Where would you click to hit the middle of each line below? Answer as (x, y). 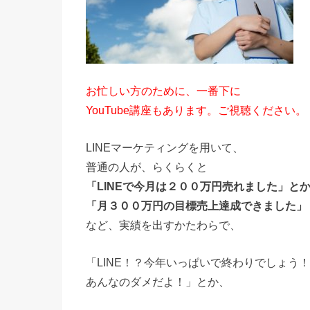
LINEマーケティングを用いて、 (165, 147)
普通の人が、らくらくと (147, 167)
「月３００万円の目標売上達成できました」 (197, 206)
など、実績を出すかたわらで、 (163, 225)
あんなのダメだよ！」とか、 (158, 282)
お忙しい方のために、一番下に (163, 90)
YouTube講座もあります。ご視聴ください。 (196, 110)
